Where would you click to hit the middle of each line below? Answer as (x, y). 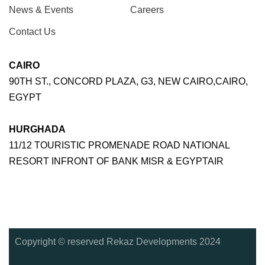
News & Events (41, 10)
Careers (147, 10)
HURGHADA (37, 129)
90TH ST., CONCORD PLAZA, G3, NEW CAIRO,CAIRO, (128, 81)
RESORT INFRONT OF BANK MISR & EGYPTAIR (116, 161)
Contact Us (32, 32)
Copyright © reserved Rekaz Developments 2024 (118, 242)
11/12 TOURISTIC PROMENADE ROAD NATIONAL (119, 145)
